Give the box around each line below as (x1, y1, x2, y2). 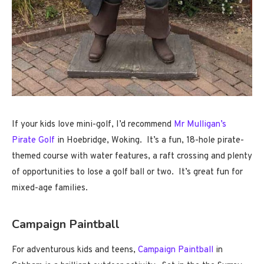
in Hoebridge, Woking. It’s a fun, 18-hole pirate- (55, 134, 244, 146)
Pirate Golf (12, 134, 55, 146)
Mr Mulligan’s (174, 118, 226, 130)
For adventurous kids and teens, (12, 244, 138, 256)
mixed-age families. (12, 182, 88, 194)
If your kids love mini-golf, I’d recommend (12, 118, 174, 130)
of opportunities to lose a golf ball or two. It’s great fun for (12, 166, 243, 178)
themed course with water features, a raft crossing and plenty (12, 150, 252, 162)
